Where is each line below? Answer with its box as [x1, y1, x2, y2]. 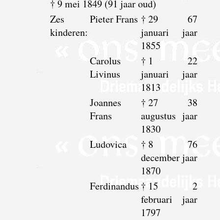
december [140, 150, 180, 164]
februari [140, 192, 172, 206]
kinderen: [50, 25, 88, 39]
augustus [140, 109, 176, 122]
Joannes [89, 95, 121, 109]
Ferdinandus [89, 179, 139, 192]
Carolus [89, 54, 121, 67]
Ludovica [89, 137, 127, 151]
